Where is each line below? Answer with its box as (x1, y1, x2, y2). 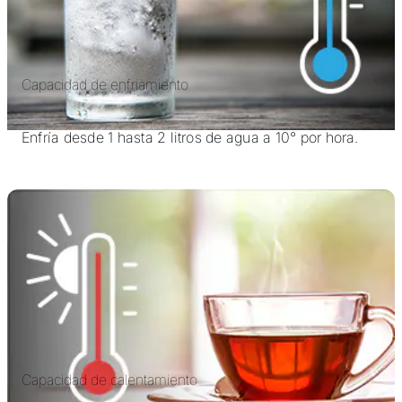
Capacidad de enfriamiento (22, 75, 188, 94)
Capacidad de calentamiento (22, 371, 197, 389)
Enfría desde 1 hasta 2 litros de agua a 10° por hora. (22, 128, 359, 147)
